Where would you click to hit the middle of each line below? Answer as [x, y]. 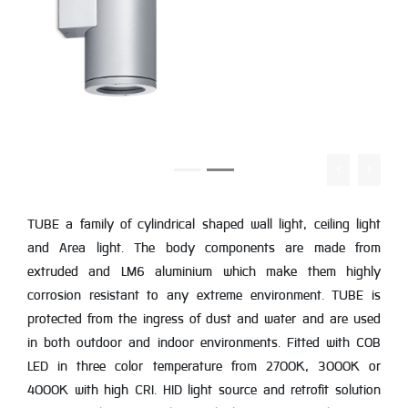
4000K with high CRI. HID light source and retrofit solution [204, 390]
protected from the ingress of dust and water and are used [204, 319]
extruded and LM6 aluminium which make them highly [204, 272]
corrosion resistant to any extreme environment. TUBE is [204, 296]
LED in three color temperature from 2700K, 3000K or [204, 367]
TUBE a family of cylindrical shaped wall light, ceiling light [204, 224]
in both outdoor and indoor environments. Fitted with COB [204, 343]
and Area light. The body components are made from [204, 248]
